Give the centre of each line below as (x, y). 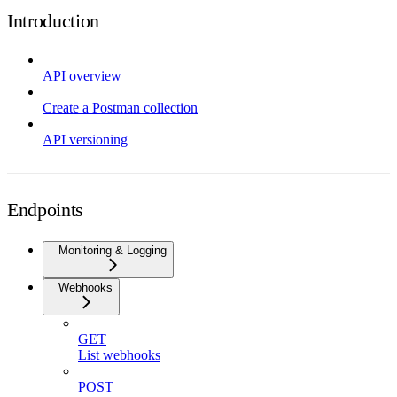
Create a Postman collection (120, 107)
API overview (82, 75)
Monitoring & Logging (113, 250)
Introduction (54, 20)
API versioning (85, 139)
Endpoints (46, 209)
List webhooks (119, 354)
